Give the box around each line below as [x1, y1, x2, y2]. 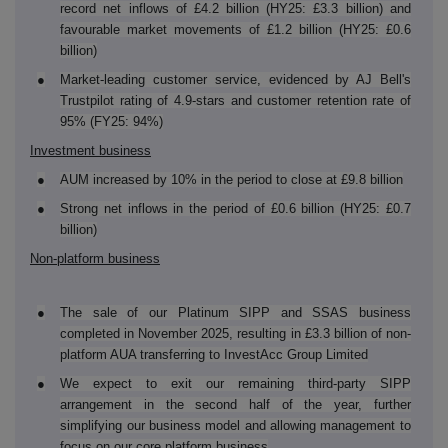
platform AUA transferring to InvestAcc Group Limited [60, 347, 369, 363]
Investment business [30, 143, 151, 159]
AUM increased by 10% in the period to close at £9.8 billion [60, 172, 404, 188]
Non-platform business [30, 251, 160, 267]
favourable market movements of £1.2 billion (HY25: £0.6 [60, 22, 411, 38]
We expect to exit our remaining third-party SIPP [60, 376, 411, 392]
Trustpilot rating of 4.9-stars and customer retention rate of [60, 93, 411, 109]
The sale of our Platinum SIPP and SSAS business [60, 305, 411, 321]
